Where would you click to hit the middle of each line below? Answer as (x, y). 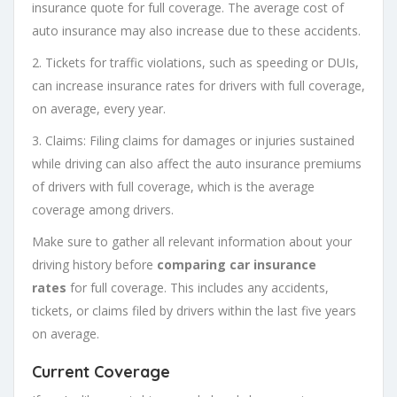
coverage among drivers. (103, 210)
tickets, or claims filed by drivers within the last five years (194, 311)
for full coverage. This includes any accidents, (198, 288)
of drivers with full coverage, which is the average (173, 187)
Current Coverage (101, 372)
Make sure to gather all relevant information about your (192, 242)
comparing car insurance (237, 265)
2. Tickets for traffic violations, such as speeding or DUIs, (195, 63)
